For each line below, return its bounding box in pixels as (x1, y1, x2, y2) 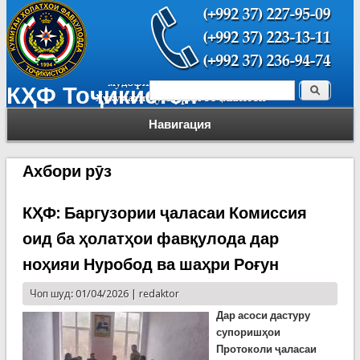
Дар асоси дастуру (215, 309, 310, 321)
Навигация (149, 117, 211, 132)
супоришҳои (215, 326, 280, 338)
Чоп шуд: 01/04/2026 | (29, 288, 139, 300)
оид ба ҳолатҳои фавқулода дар (22, 229, 279, 248)
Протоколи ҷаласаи (215, 343, 317, 355)
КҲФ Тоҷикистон (6, 82, 198, 109)
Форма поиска (149, 83, 286, 105)
